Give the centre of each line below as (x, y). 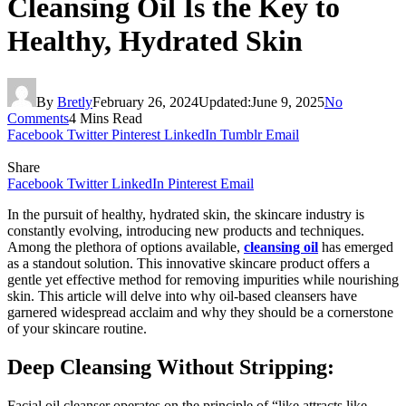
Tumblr (241, 134)
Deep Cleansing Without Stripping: (171, 367)
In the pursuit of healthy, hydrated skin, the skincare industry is (186, 214)
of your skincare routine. (77, 328)
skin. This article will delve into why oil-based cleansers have (182, 295)
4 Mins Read (106, 118)
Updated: (225, 101)
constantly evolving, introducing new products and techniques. (186, 230)
